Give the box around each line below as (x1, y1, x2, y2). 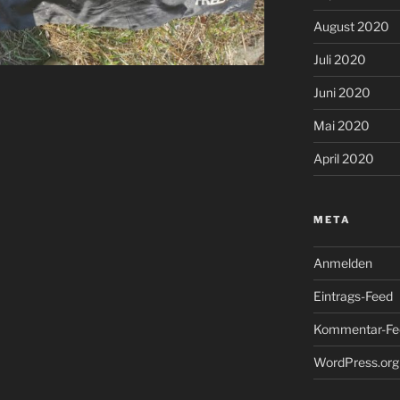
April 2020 (312, 150, 374, 166)
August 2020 (312, 18, 389, 34)
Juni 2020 (312, 84, 371, 100)
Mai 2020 (312, 117, 370, 133)
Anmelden (312, 254, 372, 271)
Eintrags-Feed (312, 287, 393, 304)
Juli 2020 (312, 51, 366, 67)
